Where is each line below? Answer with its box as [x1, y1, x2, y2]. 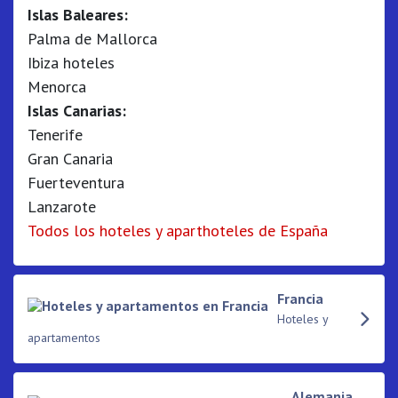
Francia [277, 290, 323, 307]
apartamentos [28, 330, 100, 346]
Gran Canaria [28, 148, 113, 169]
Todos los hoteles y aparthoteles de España [28, 220, 328, 241]
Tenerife [28, 124, 83, 145]
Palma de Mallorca [28, 28, 157, 49]
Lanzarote [28, 196, 96, 217]
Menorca [28, 76, 86, 97]
